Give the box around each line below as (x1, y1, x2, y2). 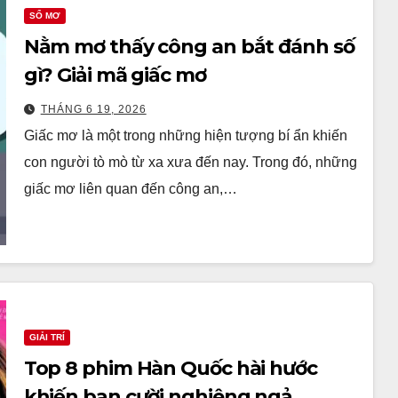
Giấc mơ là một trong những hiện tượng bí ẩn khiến (23, 127, 347, 143)
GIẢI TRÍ (28, 331, 65, 342)
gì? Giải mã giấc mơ (23, 62, 206, 87)
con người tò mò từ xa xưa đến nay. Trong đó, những (23, 154, 357, 170)
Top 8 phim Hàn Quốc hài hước (23, 355, 317, 380)
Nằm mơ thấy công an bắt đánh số (23, 34, 354, 59)
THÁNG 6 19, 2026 (40, 102, 147, 115)
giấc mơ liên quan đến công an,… (23, 180, 237, 196)
